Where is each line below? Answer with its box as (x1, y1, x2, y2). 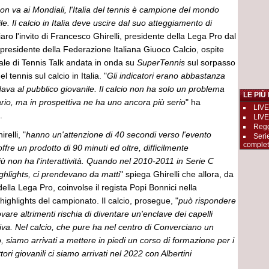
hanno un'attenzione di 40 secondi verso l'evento (26, 130, 211, 139)
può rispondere (178, 196, 236, 205)
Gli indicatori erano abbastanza (107, 71, 225, 80)
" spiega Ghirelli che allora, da (120, 169, 234, 179)
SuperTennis (137, 58, 187, 67)
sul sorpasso (187, 58, 235, 67)
